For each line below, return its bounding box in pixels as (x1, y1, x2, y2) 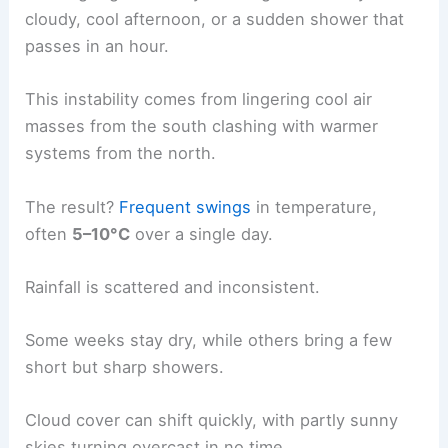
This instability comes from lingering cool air (25, 89, 373, 110)
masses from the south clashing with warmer (25, 116, 379, 137)
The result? (25, 196, 120, 217)
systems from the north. (25, 143, 217, 164)
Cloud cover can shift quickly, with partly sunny (25, 410, 399, 431)
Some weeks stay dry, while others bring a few (25, 330, 393, 351)
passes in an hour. (25, 36, 170, 57)
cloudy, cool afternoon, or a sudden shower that (25, 9, 405, 30)
